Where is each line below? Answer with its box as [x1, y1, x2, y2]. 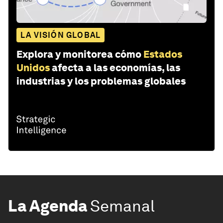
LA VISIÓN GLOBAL [20, 30, 101, 40]
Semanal [90, 196, 155, 216]
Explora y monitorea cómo [16, 48, 141, 61]
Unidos [16, 62, 50, 74]
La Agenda [8, 196, 87, 216]
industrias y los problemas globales [16, 75, 186, 88]
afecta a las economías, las [52, 62, 180, 74]
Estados [143, 48, 182, 61]
